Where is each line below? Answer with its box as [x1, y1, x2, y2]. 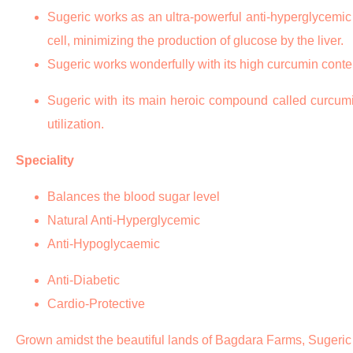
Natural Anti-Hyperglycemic [47, 214, 200, 228]
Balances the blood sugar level [47, 190, 220, 204]
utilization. [47, 117, 104, 132]
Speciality [16, 154, 74, 168]
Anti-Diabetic [47, 273, 120, 288]
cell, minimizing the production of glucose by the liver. [47, 34, 344, 48]
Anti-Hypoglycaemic [47, 237, 160, 251]
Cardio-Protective [47, 297, 145, 311]
